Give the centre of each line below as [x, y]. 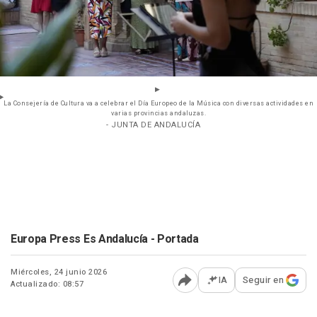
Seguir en [263, 280]
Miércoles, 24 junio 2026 [59, 272]
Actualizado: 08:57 [47, 284]
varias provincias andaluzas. [158, 114]
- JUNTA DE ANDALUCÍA [153, 125]
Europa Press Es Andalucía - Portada [105, 240]
